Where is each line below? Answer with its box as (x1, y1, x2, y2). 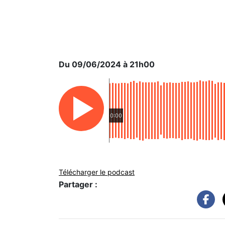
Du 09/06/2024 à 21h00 (59, 59, 155, 69)
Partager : (59, 179, 97, 189)
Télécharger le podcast (59, 168, 135, 176)
